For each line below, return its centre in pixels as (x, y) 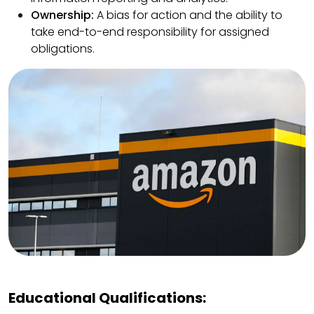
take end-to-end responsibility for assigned (150, 32)
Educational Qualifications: (107, 298)
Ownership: (64, 15)
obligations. (63, 48)
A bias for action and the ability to (190, 15)
